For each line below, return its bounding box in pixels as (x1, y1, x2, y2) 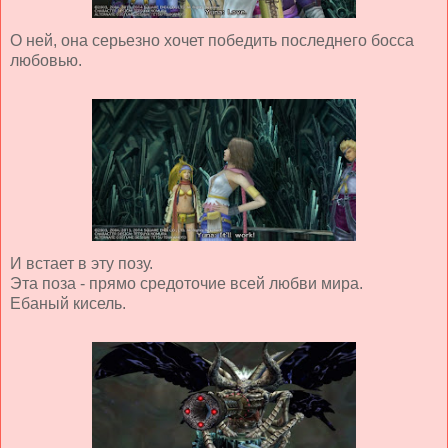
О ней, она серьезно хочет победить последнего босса (10, 31, 414, 49)
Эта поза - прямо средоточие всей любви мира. (10, 274, 363, 292)
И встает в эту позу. (10, 254, 153, 272)
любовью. (10, 51, 82, 69)
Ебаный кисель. (10, 294, 126, 312)
